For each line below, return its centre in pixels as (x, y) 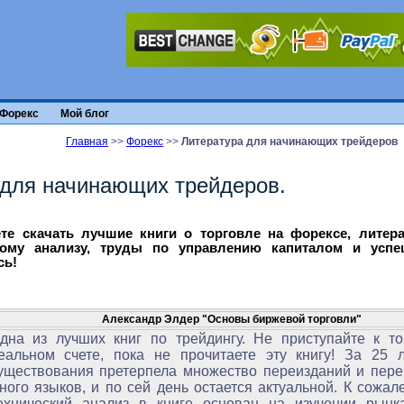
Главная (87, 142)
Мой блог (85, 113)
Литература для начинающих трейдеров (290, 142)
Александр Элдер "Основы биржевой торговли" (231, 319)
